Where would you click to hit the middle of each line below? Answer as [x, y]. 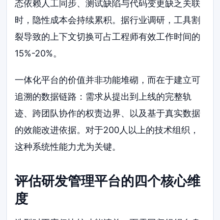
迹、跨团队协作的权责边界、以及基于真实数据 [108, 113]
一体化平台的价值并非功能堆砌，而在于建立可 [108, 80]
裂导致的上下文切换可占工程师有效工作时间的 [108, 37]
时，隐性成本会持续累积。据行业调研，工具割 [108, 20]
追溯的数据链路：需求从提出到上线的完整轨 [103, 97]
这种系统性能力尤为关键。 [68, 147]
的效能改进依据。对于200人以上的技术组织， [107, 130]
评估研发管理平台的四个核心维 [108, 181]
